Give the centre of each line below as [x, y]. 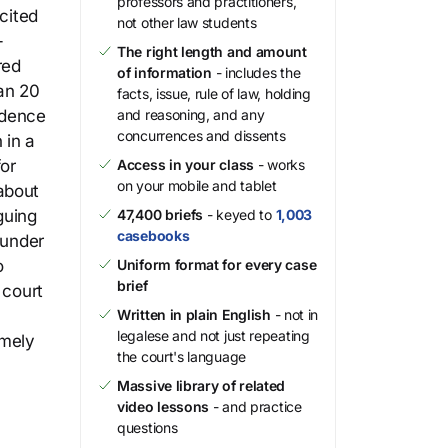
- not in [294, 314]
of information [164, 72]
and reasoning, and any [191, 114]
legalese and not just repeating [213, 335]
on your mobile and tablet [197, 185]
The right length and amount [212, 51]
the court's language [181, 356]
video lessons [163, 406]
